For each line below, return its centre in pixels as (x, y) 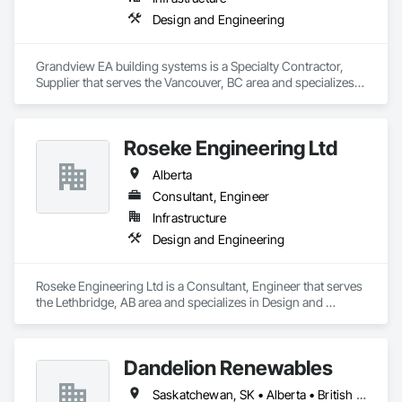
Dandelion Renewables (228, 367)
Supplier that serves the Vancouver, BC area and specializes (195, 82)
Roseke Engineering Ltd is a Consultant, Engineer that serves (199, 286)
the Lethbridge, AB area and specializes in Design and (179, 302)
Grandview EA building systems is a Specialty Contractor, (190, 66)
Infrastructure (190, 218)
